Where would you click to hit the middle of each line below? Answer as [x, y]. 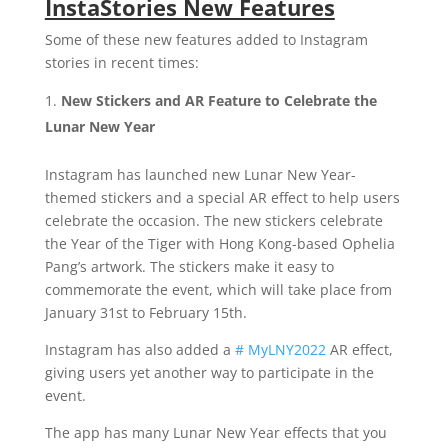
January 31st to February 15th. [145, 312]
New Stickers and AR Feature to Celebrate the [218, 100]
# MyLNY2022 [280, 349]
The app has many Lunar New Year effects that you [215, 432]
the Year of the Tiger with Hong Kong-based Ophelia [219, 243]
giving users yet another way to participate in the [209, 372]
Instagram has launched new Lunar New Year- [200, 174]
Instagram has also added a [139, 349]
